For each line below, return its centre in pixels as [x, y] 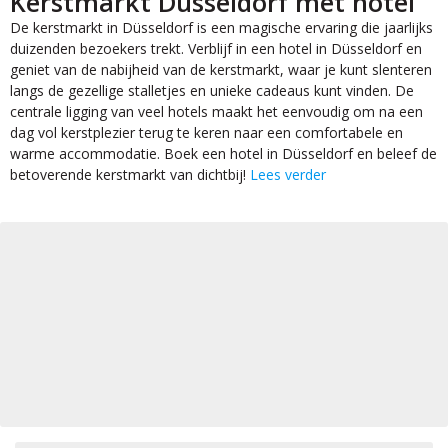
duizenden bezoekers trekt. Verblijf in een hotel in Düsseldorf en [216, 49]
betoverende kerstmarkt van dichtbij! [130, 175]
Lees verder [288, 175]
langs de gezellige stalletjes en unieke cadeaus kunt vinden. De [212, 91]
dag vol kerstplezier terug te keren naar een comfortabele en [206, 133]
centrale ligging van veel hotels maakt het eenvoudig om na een [216, 112]
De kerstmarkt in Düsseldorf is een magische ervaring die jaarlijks [221, 28]
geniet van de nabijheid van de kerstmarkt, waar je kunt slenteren [221, 70]
